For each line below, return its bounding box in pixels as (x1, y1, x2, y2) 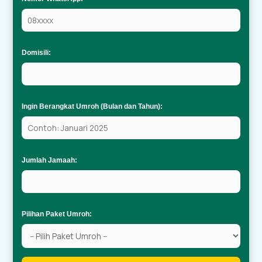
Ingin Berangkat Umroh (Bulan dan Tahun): (22, 102, 163, 111)
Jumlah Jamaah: (22, 156, 78, 164)
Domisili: (22, 48, 51, 57)
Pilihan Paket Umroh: (22, 209, 92, 218)
